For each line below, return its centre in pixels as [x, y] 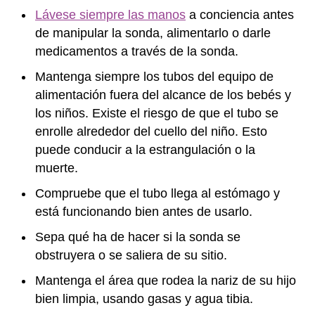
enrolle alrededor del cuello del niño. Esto [151, 131]
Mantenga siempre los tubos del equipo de [154, 76]
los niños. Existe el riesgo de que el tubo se [157, 113]
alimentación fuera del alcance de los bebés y [163, 95]
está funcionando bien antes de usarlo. [144, 211]
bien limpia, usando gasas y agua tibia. [144, 298]
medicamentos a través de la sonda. [137, 51]
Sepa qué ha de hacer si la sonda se [138, 237]
